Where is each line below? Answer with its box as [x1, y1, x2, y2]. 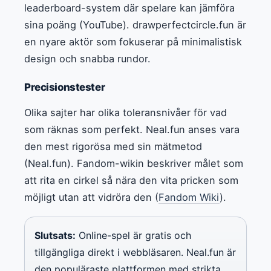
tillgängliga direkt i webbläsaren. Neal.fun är [34, 246, 236, 258]
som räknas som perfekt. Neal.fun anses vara [24, 123, 240, 135]
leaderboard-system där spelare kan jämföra [24, 1, 235, 14]
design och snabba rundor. [24, 52, 151, 65]
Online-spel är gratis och [76, 229, 191, 241]
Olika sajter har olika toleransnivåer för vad [24, 106, 227, 119]
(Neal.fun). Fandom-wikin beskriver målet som [24, 157, 243, 169]
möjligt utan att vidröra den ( [24, 191, 158, 203]
